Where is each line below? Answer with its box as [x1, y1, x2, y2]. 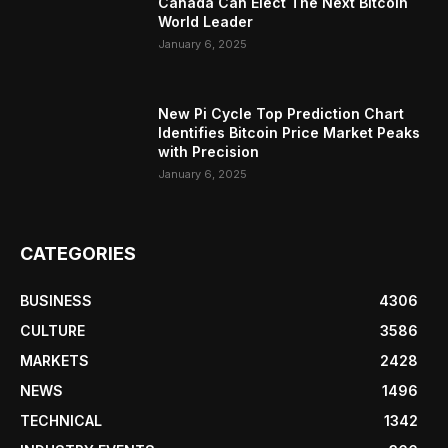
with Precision [158, 143, 260, 161]
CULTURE [20, 322, 85, 340]
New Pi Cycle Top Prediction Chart [158, 105, 405, 123]
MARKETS [20, 352, 89, 370]
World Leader [158, 12, 254, 30]
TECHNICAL [20, 412, 102, 430]
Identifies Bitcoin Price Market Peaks [158, 124, 421, 142]
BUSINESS [20, 292, 92, 310]
